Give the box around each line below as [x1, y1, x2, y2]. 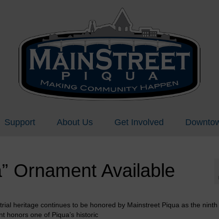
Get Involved [114, 117, 164, 127]
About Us [56, 117, 93, 127]
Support [4, 117, 35, 127]
